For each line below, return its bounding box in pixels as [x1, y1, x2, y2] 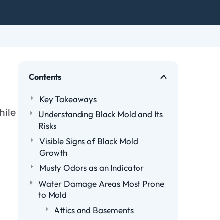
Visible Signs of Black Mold [39, 136, 138, 146]
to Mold [38, 189, 67, 200]
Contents [28, 71, 61, 82]
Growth [39, 147, 67, 158]
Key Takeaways [39, 93, 97, 104]
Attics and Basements [54, 205, 134, 216]
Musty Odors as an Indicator [39, 163, 144, 173]
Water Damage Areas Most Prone [38, 178, 164, 189]
